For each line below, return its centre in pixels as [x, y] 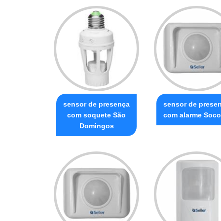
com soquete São [96, 115]
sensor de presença [96, 104]
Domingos [96, 126]
